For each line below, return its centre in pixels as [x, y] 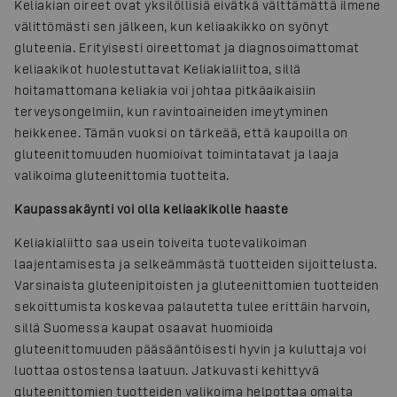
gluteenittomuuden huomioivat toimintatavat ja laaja [177, 153]
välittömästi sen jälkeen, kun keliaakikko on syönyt [172, 26]
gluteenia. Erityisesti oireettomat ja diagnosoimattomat [187, 47]
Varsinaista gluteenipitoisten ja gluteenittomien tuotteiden [197, 284]
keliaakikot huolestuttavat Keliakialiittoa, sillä [158, 68]
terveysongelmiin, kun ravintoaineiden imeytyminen [171, 111]
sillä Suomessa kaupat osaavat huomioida [144, 327]
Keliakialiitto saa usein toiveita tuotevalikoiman [161, 242]
